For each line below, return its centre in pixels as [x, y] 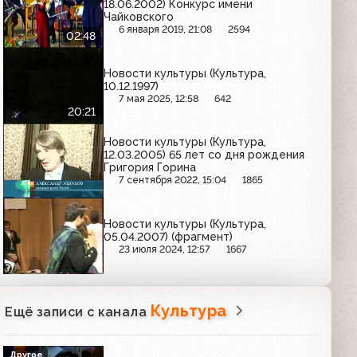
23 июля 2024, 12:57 [165, 249]
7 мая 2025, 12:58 [159, 98]
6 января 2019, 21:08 [166, 29]
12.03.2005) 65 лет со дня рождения [204, 155]
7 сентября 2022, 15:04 [173, 180]
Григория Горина [150, 168]
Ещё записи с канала [78, 312]
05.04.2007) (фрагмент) [169, 236]
